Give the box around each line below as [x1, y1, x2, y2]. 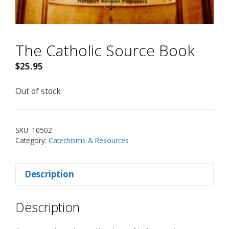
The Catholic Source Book [15, 39, 195, 61]
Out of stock [15, 85, 61, 97]
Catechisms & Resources [49, 135, 129, 145]
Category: [15, 135, 49, 145]
